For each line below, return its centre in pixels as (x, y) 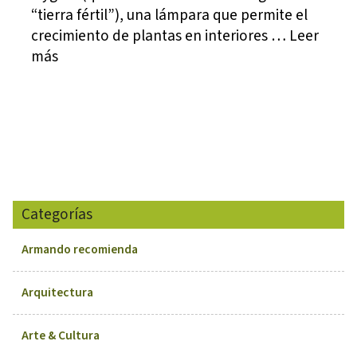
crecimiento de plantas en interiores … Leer (175, 36)
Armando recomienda (80, 250)
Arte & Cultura (61, 335)
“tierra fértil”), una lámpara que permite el (170, 16)
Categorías (57, 215)
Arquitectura (58, 292)
